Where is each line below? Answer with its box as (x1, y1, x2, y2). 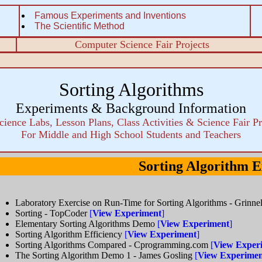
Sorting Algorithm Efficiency (15, 229, 125, 239)
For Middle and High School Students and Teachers (21, 129, 241, 140)
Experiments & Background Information (16, 101, 246, 116)
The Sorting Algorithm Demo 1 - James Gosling (15, 250, 195, 260)
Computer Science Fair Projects (75, 39, 209, 50)
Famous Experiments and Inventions (35, 11, 186, 20)
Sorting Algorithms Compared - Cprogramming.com (15, 240, 211, 250)
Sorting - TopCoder (15, 208, 89, 218)
